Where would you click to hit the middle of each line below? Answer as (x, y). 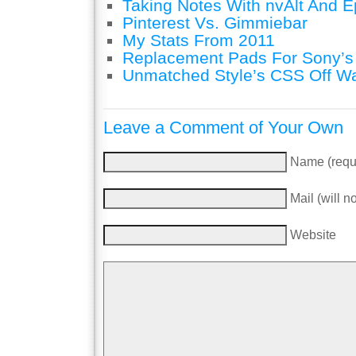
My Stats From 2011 (199, 41)
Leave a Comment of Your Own (223, 127)
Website (313, 234)
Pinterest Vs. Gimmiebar (215, 23)
